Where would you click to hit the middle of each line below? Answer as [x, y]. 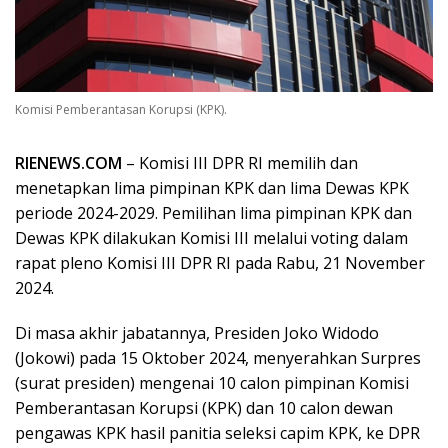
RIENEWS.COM [70, 162]
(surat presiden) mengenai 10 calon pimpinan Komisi [212, 382]
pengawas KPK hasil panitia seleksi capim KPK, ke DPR [217, 432]
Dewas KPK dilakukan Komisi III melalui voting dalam [211, 237]
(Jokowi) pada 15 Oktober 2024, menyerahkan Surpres [218, 357]
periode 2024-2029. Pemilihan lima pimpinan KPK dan [213, 212]
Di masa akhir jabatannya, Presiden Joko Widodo [197, 332]
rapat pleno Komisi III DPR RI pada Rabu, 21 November [220, 262]
